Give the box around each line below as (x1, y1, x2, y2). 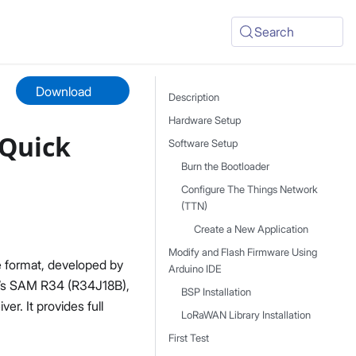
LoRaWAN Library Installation (181, 309, 311, 321)
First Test (168, 332, 209, 344)
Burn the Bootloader (181, 161, 269, 172)
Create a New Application (194, 223, 308, 235)
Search (254, 24, 295, 40)
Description (168, 91, 219, 103)
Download (36, 83, 91, 99)
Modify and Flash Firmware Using (168, 246, 317, 258)
